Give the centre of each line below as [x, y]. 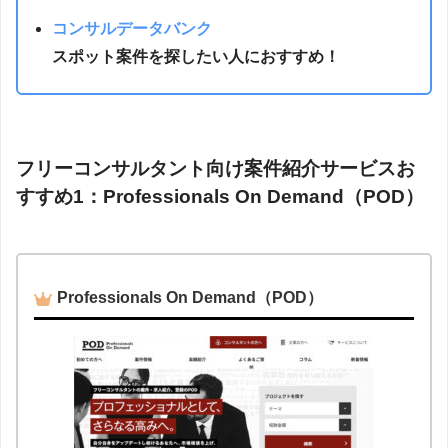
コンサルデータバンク [132, 28]
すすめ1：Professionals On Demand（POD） [220, 196]
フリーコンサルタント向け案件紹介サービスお [215, 168]
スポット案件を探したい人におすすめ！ [196, 56]
